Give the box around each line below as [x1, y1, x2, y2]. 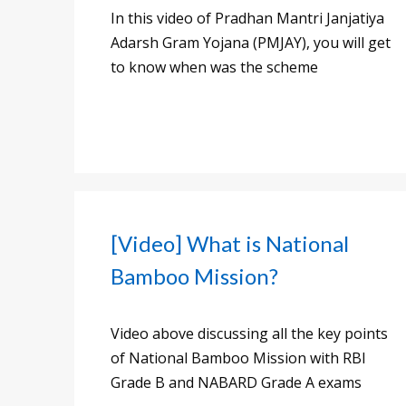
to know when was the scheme [111, 57, 318, 78]
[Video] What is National [111, 230, 349, 257]
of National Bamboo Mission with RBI [111, 348, 366, 369]
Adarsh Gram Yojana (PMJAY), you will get [111, 33, 391, 53]
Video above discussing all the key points [111, 324, 388, 344]
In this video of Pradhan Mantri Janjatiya [111, 8, 384, 29]
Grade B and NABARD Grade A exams [111, 372, 362, 393]
